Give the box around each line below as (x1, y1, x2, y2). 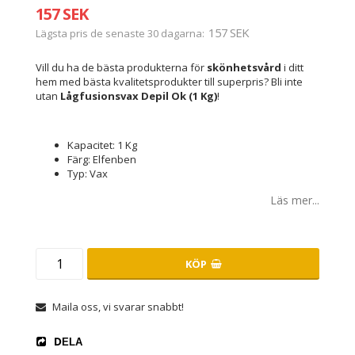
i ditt (281, 60, 303, 75)
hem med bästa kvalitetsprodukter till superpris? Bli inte (36, 74, 303, 90)
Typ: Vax (67, 166, 108, 181)
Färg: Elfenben (67, 152, 136, 167)
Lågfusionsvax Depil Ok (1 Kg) (60, 89, 217, 104)
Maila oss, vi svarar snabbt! (52, 300, 184, 315)
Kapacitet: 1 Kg (67, 138, 137, 153)
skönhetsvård (207, 60, 281, 75)
